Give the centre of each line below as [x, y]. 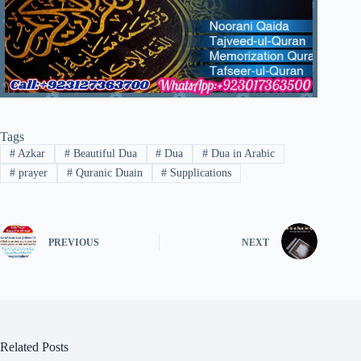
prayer [31, 173]
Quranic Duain [107, 173]
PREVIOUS [74, 242]
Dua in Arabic [242, 153]
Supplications [199, 173]
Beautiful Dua [103, 153]
